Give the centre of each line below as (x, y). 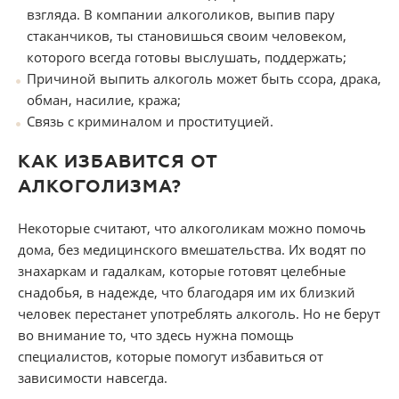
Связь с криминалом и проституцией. (150, 122)
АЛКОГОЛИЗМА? (100, 187)
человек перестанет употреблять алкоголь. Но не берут (199, 314)
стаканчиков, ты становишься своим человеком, (187, 36)
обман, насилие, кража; (104, 100)
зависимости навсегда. (93, 378)
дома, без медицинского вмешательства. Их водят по (192, 250)
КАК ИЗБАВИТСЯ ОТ (118, 162)
